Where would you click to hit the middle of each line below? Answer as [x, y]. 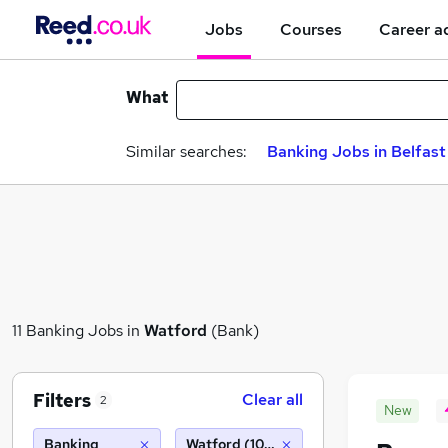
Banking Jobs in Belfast [356, 151]
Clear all [272, 399]
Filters [62, 400]
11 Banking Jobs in [78, 330]
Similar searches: [186, 151]
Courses [311, 29]
